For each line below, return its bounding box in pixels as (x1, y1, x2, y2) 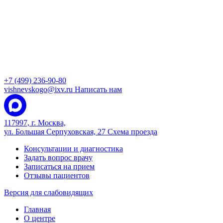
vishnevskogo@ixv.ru (4, 85, 75, 94)
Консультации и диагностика (24, 144, 123, 153)
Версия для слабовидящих (4, 188, 93, 197)
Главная (24, 205, 51, 214)
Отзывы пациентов (24, 171, 90, 180)
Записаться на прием (24, 162, 95, 171)
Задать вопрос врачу (24, 153, 93, 162)
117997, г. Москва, (4, 118, 66, 127)
